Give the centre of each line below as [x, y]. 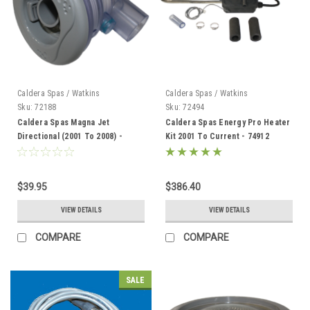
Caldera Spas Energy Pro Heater [228, 122]
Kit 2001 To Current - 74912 [217, 136]
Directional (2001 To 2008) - [70, 136]
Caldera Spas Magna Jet [64, 122]
